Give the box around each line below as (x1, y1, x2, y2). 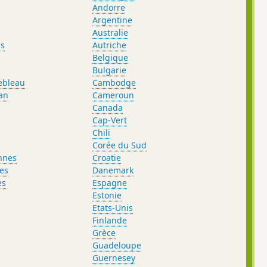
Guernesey (92, 252, 136, 263)
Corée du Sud (92, 139, 147, 151)
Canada (92, 101, 123, 113)
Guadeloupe (92, 239, 142, 251)
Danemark (92, 164, 134, 176)
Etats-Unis (92, 201, 133, 213)
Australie (92, 26, 129, 38)
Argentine (92, 14, 133, 26)
